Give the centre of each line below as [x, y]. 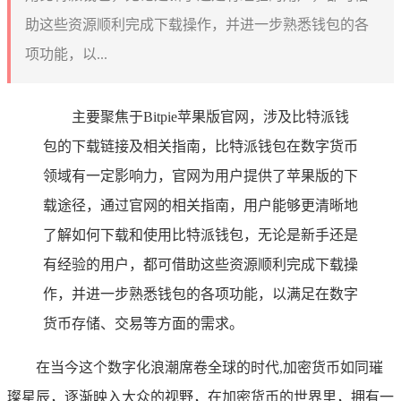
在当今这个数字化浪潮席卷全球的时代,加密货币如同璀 [209, 367]
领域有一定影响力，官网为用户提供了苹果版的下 [200, 175]
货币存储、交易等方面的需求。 [143, 323]
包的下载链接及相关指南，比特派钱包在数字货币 [200, 146]
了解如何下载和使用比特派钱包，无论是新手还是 [200, 235]
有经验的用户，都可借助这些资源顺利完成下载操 [200, 264]
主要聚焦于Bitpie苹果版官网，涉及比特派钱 [210, 116]
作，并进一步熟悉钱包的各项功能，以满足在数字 [200, 294]
